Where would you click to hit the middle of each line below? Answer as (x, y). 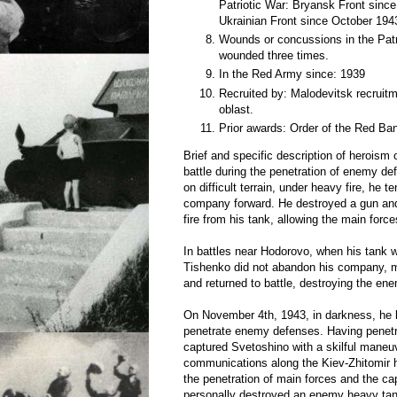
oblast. (237, 109)
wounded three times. (274, 55)
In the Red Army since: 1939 (292, 74)
